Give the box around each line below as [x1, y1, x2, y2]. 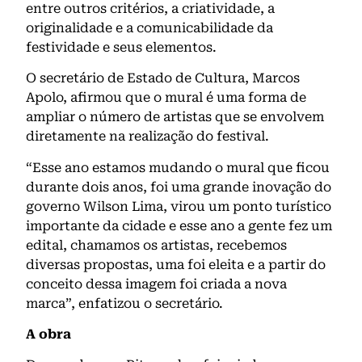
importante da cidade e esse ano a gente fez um [26, 217, 332, 234]
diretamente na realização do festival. [26, 128, 269, 145]
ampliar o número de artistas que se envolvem [26, 109, 324, 125]
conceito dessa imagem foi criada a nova [26, 276, 287, 292]
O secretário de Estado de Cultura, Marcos [26, 70, 300, 86]
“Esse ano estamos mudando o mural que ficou [26, 159, 330, 175]
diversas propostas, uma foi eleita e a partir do [26, 256, 326, 272]
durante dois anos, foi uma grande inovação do [26, 179, 331, 195]
